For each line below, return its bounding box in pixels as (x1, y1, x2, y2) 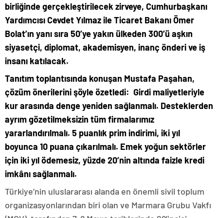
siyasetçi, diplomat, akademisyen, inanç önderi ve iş (5, 42, 205, 53)
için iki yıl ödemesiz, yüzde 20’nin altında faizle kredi (5, 155, 204, 166)
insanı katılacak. (5, 55, 69, 67)
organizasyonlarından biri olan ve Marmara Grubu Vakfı (5, 200, 211, 211)
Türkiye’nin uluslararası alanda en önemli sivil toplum (5, 186, 204, 197)
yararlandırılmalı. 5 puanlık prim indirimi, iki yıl (5, 127, 180, 139)
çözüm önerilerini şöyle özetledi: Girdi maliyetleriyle (5, 87, 204, 98)
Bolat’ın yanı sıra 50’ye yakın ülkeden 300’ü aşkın (5, 28, 193, 39)
